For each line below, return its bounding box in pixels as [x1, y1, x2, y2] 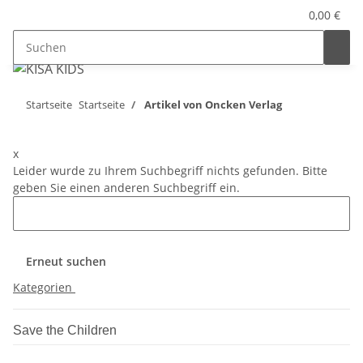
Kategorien [13, 280, 75, 295]
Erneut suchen [26, 254, 106, 269]
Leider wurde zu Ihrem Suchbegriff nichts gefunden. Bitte [13, 163, 327, 178]
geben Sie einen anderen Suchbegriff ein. [13, 180, 240, 195]
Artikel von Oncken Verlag [144, 97, 282, 112]
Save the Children [13, 323, 117, 337]
